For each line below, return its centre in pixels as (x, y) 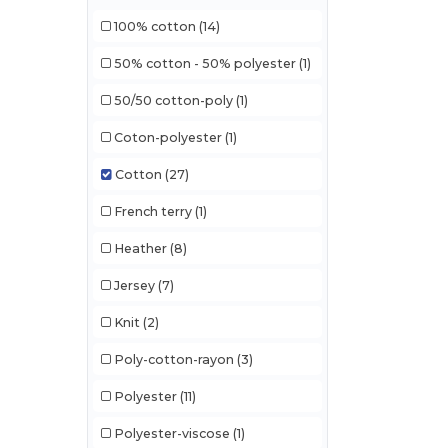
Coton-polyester (167, 137)
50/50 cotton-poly (173, 100)
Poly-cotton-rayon (173, 359)
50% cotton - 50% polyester (204, 63)
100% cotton (154, 26)
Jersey (134, 285)
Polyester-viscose (171, 433)
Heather (140, 248)
